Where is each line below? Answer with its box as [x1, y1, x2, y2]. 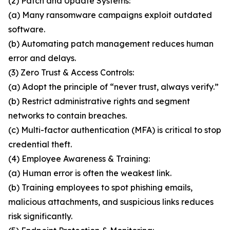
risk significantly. [8, 211, 72, 222]
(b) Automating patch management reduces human [8, 39, 214, 49]
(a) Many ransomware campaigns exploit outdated [8, 10, 212, 21]
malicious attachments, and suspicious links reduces [8, 197, 214, 207]
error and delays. [8, 53, 76, 64]
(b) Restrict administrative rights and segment [8, 96, 190, 107]
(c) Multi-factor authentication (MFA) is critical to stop [8, 125, 221, 136]
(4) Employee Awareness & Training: [8, 154, 150, 164]
